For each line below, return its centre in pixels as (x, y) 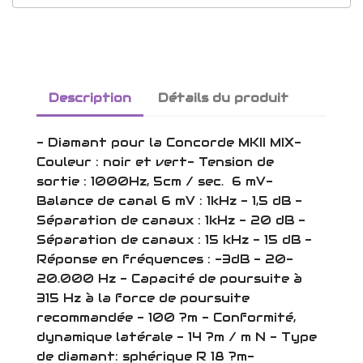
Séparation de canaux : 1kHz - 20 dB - (171, 220)
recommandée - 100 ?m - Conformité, (166, 317)
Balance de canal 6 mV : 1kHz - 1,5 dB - (169, 200)
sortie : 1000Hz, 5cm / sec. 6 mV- (155, 181)
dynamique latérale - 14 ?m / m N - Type (177, 336)
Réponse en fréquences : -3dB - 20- (165, 258)
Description (90, 98)
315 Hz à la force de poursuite (143, 297)
